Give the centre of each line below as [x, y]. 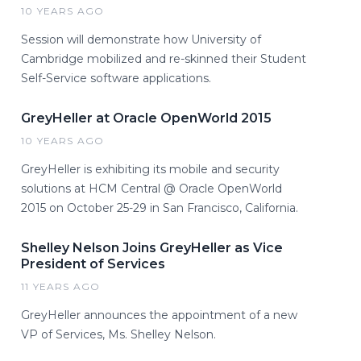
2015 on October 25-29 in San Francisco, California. [160, 208]
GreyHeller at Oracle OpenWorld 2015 [146, 118]
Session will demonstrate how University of [141, 39]
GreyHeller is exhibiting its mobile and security [150, 169]
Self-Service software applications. [116, 78]
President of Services [93, 264]
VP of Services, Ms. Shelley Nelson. [118, 334]
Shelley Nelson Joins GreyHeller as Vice [152, 248]
